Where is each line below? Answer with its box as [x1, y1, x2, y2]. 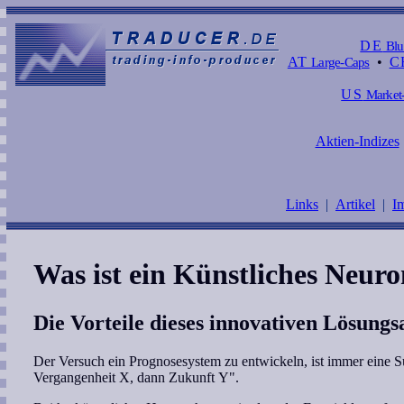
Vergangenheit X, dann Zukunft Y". [32, 369, 239, 385]
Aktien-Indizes [315, 133, 399, 149]
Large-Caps [308, 54, 370, 69]
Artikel [335, 197, 375, 212]
